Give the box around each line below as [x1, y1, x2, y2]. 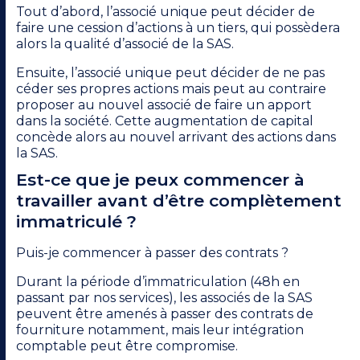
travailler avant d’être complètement [16, 190, 342, 211]
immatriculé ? [16, 211, 137, 232]
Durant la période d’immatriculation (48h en [16, 274, 300, 290]
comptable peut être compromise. [16, 338, 238, 354]
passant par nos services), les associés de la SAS [16, 290, 313, 306]
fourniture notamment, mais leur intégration [16, 322, 304, 338]
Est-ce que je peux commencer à [16, 170, 305, 190]
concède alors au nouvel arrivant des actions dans [16, 129, 336, 145]
